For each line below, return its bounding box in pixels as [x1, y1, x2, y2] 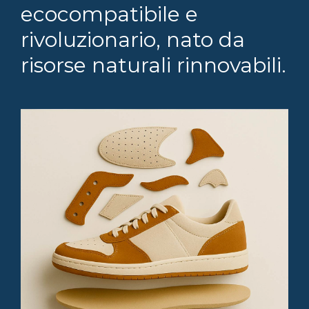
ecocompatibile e [21, 1, 198, 28]
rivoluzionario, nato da [21, 27, 245, 53]
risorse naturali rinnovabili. [21, 52, 286, 79]
